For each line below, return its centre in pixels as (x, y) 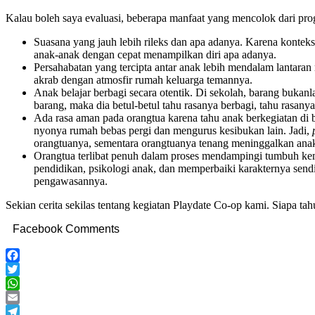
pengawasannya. (71, 181)
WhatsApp (30, 297)
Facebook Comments (66, 229)
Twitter (21, 283)
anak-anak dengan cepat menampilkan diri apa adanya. (155, 55)
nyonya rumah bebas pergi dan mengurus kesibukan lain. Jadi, (173, 131)
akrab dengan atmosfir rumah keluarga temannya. (143, 80)
